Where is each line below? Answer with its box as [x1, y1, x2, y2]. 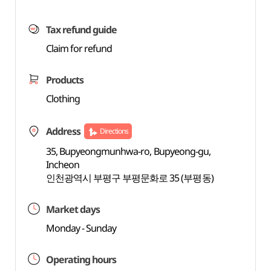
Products [45, 73, 83, 87]
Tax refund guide [45, 23, 117, 36]
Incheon [45, 158, 79, 171]
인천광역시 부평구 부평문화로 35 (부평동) [45, 171, 214, 184]
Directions [99, 126, 129, 136]
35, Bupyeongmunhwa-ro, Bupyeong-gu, [45, 145, 211, 158]
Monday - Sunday [45, 221, 117, 235]
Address [45, 125, 80, 138]
